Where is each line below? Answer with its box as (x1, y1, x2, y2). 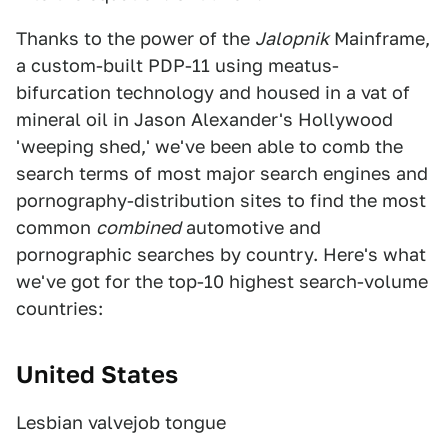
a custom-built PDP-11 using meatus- (16, 55, 339, 76)
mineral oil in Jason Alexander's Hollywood (16, 109, 393, 130)
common (16, 217, 96, 238)
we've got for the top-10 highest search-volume (16, 271, 428, 292)
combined (96, 217, 181, 238)
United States (16, 360, 178, 389)
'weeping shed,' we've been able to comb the (16, 136, 403, 157)
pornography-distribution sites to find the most (16, 190, 426, 211)
